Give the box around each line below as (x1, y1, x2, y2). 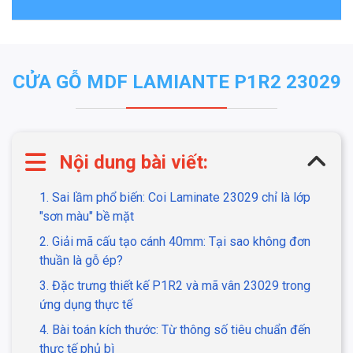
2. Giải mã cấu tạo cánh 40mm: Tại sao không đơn (39, 234, 310, 250)
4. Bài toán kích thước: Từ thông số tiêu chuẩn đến (39, 322, 310, 338)
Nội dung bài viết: (59, 151, 208, 174)
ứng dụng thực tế (39, 297, 136, 313)
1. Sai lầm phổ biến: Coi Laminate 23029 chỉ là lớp (39, 190, 310, 206)
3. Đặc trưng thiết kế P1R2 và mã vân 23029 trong (39, 278, 310, 294)
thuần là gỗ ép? (39, 253, 126, 269)
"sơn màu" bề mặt (39, 209, 134, 225)
